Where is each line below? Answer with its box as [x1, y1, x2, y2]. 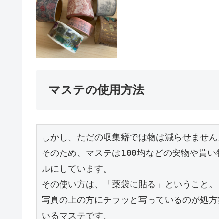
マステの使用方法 [48, 83, 144, 97]
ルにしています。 [42, 163, 112, 174]
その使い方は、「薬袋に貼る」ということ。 [42, 179, 218, 190]
